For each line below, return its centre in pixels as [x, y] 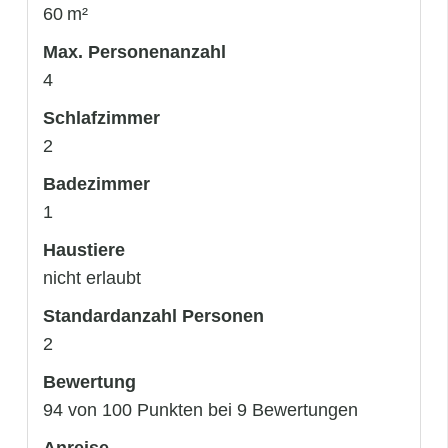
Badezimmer [96, 183]
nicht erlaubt [92, 277]
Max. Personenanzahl [134, 51]
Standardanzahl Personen [153, 315]
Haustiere [84, 249]
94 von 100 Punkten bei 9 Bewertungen [200, 409]
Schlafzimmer [101, 117]
